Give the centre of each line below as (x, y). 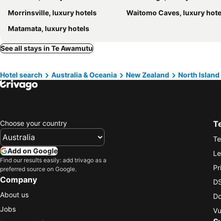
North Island (199, 74)
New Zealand (147, 74)
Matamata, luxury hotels (49, 28)
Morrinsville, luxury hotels (52, 12)
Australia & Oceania (84, 74)
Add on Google (33, 151)
